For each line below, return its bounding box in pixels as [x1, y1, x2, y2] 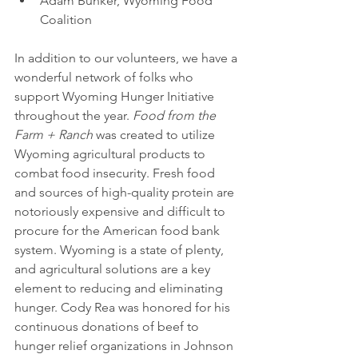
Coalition [40, 12, 95, 28]
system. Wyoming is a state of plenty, [14, 242, 227, 258]
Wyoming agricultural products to [14, 146, 209, 162]
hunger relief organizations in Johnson [14, 338, 237, 354]
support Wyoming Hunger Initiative [14, 89, 217, 105]
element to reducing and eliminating [14, 280, 226, 296]
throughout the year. [14, 108, 133, 124]
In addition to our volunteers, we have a [14, 50, 241, 66]
